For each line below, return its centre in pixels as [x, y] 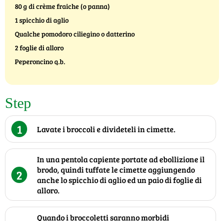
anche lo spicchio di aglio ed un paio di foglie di [119, 180]
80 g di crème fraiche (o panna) [62, 6]
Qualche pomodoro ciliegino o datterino [75, 34]
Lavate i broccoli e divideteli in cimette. [106, 129]
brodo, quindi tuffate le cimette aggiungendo [116, 170]
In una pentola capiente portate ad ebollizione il [121, 159]
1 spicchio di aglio [42, 20]
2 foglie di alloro [39, 48]
